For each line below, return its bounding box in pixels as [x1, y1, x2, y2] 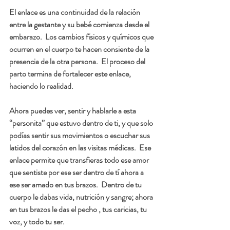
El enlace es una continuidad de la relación [9, 6, 142, 18]
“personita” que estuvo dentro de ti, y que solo [9, 117, 155, 129]
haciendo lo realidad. [9, 80, 76, 92]
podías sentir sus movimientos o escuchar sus [9, 129, 151, 142]
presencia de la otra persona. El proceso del [9, 55, 147, 68]
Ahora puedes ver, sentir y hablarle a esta [9, 105, 138, 117]
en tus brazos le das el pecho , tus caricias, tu [9, 203, 148, 216]
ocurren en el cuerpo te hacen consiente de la [9, 43, 151, 55]
